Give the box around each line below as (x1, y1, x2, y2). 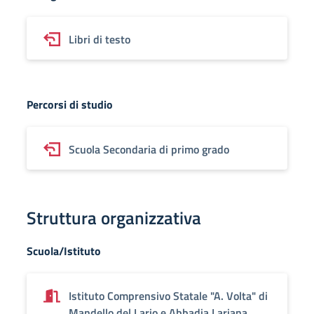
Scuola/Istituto (27, 243, 101, 259)
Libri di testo (69, 31, 130, 48)
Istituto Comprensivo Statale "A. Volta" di (69, 287, 268, 304)
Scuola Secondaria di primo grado (69, 141, 229, 158)
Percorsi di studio (27, 96, 113, 113)
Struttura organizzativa (27, 205, 201, 231)
